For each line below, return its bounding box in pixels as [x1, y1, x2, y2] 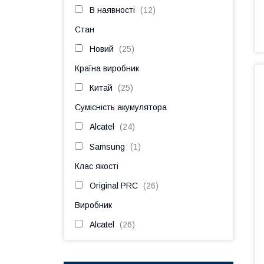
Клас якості [75, 161, 118, 171]
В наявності [90, 5, 135, 15]
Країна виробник [75, 64, 139, 73]
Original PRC [90, 181, 138, 190]
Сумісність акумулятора [75, 103, 167, 112]
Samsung [90, 142, 125, 151]
